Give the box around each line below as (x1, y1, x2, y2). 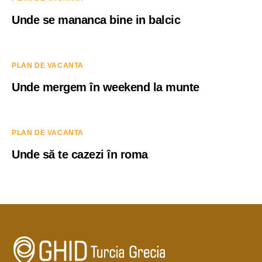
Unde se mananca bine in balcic (12, 13, 180, 26)
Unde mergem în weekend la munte (12, 81, 199, 94)
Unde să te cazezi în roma (12, 148, 148, 161)
